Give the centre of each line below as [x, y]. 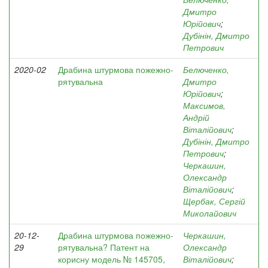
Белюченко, [206, 69]
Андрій [196, 117]
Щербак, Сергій [214, 201]
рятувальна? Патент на [104, 247]
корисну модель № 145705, [112, 259]
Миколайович [210, 213]
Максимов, [204, 105]
